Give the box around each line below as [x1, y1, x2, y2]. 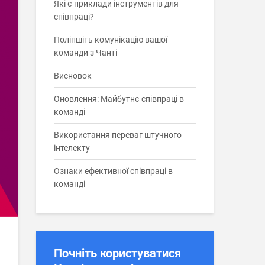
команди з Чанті [54, 48, 117, 57]
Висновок [54, 71, 92, 80]
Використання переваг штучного [54, 130, 182, 140]
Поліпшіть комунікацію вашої [54, 35, 167, 44]
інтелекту [54, 143, 90, 153]
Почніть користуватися [54, 246, 181, 260]
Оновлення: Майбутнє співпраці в [54, 94, 184, 104]
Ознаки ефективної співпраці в [54, 166, 173, 176]
